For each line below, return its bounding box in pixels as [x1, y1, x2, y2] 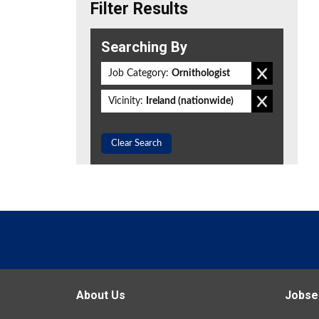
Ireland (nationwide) [146, 96, 234, 106]
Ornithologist [172, 68, 230, 78]
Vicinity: [108, 96, 143, 106]
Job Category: [108, 68, 169, 78]
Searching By [101, 38, 187, 56]
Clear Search [111, 139, 162, 148]
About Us [76, 288, 125, 302]
